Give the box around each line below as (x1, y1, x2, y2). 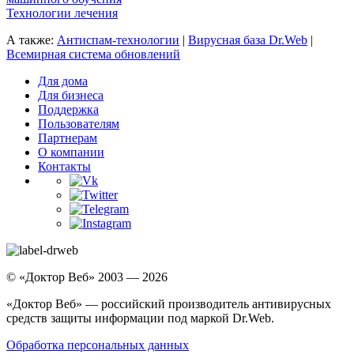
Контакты (38, 160, 91, 174)
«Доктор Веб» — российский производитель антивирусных (6, 297, 331, 311)
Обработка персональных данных (6, 338, 189, 352)
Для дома (38, 74, 88, 88)
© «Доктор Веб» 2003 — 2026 (6, 270, 168, 284)
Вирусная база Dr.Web (188, 33, 307, 47)
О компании (38, 145, 104, 160)
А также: (6, 33, 57, 47)
